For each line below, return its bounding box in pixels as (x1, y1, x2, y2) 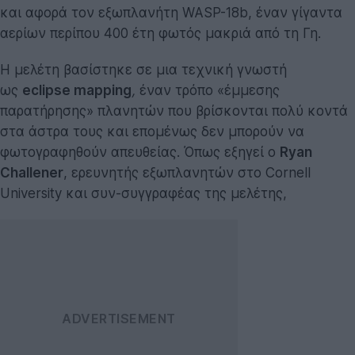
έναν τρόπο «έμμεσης (136, 82, 280, 98)
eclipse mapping (22, 82, 132, 98)
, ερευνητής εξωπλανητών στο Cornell (63, 164, 311, 181)
